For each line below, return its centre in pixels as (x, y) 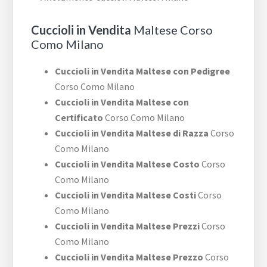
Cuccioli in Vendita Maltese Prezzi (128, 226)
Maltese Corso (172, 30)
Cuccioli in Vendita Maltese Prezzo (129, 257)
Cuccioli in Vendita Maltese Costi (126, 195)
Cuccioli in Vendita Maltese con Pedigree (143, 71)
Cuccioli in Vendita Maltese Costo (128, 164)
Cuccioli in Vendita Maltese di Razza (132, 133)
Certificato (79, 118)
